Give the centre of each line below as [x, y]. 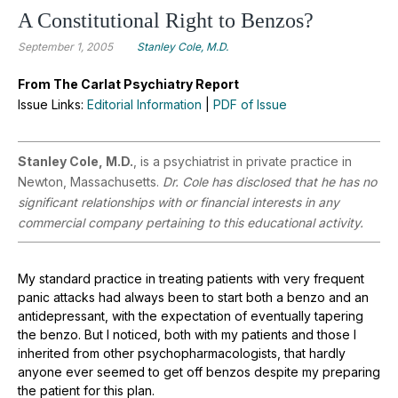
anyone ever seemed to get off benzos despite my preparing [199, 371]
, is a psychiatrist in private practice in [243, 161]
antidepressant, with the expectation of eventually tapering [191, 315]
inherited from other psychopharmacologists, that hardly [182, 353]
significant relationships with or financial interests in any [179, 202]
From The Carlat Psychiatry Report [128, 84]
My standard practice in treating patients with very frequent [191, 278]
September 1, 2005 [65, 46]
